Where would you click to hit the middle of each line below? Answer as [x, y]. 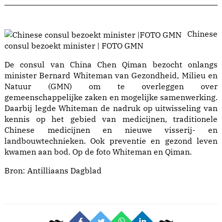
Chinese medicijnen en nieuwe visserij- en [111, 130]
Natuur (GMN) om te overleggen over [111, 86]
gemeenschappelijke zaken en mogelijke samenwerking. [111, 97]
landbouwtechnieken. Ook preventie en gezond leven [111, 141]
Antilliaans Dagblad [64, 171]
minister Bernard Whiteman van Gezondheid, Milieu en [111, 76]
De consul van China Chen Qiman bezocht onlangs [111, 65]
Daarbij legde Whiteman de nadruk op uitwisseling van [111, 108]
